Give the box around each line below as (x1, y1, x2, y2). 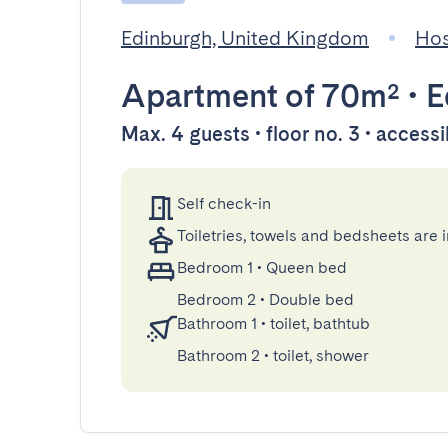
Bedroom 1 (177, 258, 253, 277)
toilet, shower (273, 346, 369, 365)
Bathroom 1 (177, 314, 257, 333)
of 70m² (278, 76, 400, 115)
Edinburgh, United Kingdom (121, 26, 369, 50)
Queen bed (266, 258, 347, 277)
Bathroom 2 (177, 346, 260, 365)
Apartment (121, 76, 278, 115)
